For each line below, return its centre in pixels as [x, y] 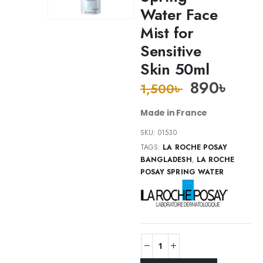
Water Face [179, 14]
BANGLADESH [166, 159]
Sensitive [171, 51]
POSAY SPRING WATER [182, 172]
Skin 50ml [175, 69]
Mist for [167, 33]
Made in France [174, 112]
